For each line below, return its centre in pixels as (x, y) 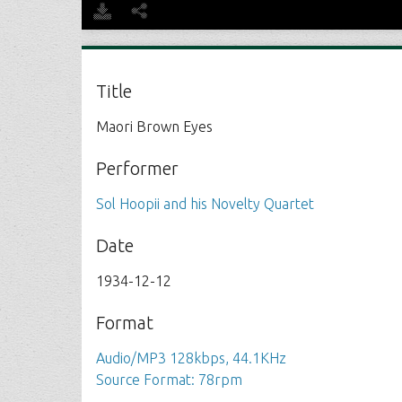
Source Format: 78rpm (170, 380)
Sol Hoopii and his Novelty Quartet (205, 204)
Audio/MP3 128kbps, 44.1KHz (192, 358)
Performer (138, 168)
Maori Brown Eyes (155, 127)
